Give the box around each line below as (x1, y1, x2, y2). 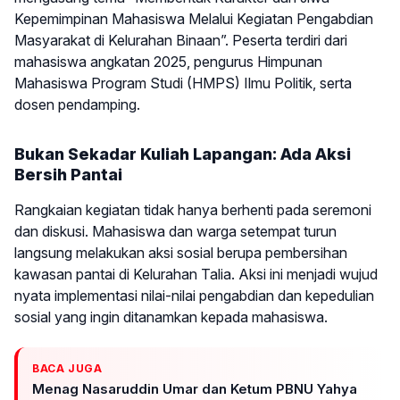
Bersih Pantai (14, 164, 122, 184)
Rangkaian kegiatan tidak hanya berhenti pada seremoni (14, 200, 371, 219)
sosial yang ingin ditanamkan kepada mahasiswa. (14, 307, 328, 326)
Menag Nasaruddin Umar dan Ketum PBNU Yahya (32, 380, 357, 398)
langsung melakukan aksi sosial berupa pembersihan (14, 243, 347, 262)
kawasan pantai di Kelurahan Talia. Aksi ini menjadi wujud (14, 264, 378, 283)
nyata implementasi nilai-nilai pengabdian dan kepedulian (14, 286, 374, 304)
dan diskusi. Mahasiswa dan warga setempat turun (14, 221, 337, 240)
